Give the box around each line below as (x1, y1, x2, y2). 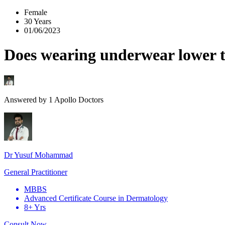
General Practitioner (4, 167, 67, 176)
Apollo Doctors (53, 95, 103, 104)
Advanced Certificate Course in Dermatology (24, 193, 168, 202)
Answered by (4, 95, 47, 104)
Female (24, 8, 47, 17)
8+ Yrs (24, 202, 46, 211)
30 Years (24, 17, 51, 26)
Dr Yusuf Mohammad (4, 150, 73, 159)
